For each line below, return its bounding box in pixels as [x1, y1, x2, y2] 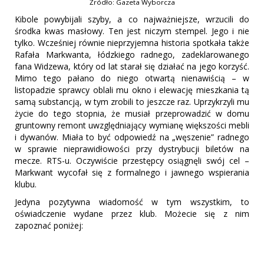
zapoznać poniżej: [15, 219, 83, 231]
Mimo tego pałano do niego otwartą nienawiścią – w [15, 72, 249, 84]
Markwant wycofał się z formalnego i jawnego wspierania [15, 166, 249, 178]
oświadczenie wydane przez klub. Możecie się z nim [15, 207, 249, 219]
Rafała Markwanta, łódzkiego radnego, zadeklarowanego [15, 48, 249, 60]
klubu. [15, 178, 39, 190]
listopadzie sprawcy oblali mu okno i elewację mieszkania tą [15, 84, 249, 95]
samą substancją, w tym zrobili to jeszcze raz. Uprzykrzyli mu [15, 95, 249, 107]
